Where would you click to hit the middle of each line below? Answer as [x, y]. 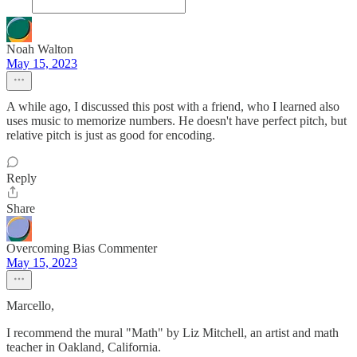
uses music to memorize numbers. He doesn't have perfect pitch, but [177, 121]
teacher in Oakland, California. [84, 347]
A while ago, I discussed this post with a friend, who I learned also [173, 107]
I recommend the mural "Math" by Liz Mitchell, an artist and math [173, 333]
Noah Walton [40, 49]
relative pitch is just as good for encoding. [111, 135]
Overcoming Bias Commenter [82, 249]
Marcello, [30, 306]
